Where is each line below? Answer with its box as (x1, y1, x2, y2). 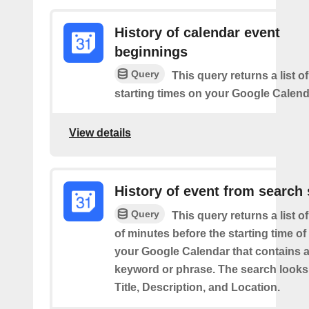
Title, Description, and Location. (114, 281, 280, 294)
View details (69, 127, 131, 139)
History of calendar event (114, 24, 280, 40)
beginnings (114, 43, 188, 59)
